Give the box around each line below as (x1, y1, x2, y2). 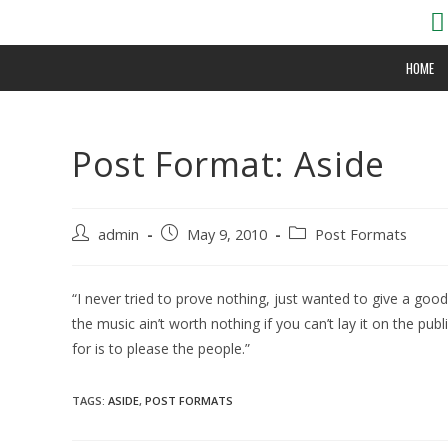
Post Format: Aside (72, 141, 385, 187)
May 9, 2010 (187, 225, 267, 244)
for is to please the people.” (72, 339, 250, 358)
